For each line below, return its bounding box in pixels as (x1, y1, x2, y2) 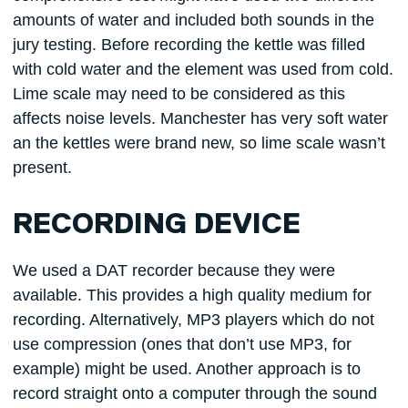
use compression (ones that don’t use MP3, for (12, 335, 352, 354)
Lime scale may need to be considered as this (12, 84, 345, 103)
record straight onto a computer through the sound (12, 384, 377, 403)
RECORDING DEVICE (12, 210, 301, 240)
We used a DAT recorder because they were (12, 261, 335, 280)
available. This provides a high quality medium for (12, 286, 372, 305)
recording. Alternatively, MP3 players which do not (12, 311, 374, 330)
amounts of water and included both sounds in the (12, 10, 374, 29)
